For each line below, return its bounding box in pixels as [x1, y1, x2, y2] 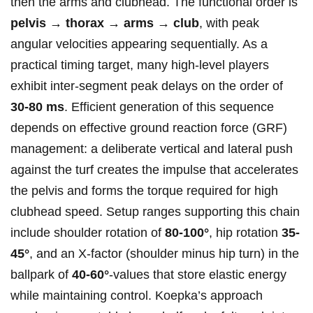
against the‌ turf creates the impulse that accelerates [10, 163, 298, 177]
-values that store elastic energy [109, 268, 286, 282]
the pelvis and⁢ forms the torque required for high [10, 184, 278, 198]
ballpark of [10, 268, 72, 282]
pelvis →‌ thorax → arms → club [10, 16, 199, 31]
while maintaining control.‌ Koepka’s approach [10, 289, 263, 303]
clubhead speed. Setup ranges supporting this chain [10, 205, 300, 219]
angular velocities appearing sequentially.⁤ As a [10, 37, 268, 52]
